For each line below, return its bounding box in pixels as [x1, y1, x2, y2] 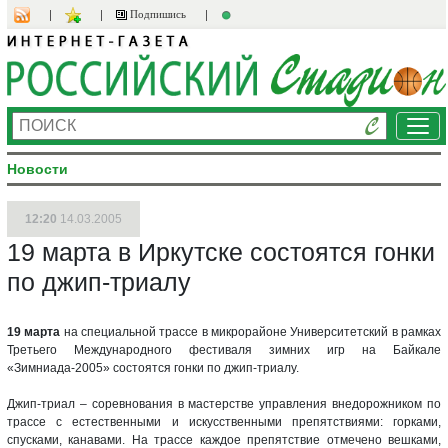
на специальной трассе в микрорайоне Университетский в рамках [60, 324, 442, 339]
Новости [7, 160, 68, 177]
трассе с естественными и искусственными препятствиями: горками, [7, 414, 441, 429]
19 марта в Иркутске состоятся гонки [7, 237, 435, 266]
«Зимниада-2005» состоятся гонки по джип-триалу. [7, 360, 299, 375]
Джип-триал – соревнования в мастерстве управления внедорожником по [7, 396, 441, 411]
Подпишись [127, 8, 186, 20]
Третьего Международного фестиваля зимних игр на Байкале [7, 342, 441, 357]
